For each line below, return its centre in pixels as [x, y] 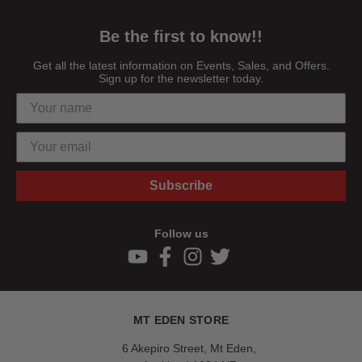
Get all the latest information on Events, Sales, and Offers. [181, 65]
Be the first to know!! [181, 36]
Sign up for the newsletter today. [181, 78]
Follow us [181, 233]
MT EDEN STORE [181, 320]
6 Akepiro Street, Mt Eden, [189, 348]
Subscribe [181, 185]
